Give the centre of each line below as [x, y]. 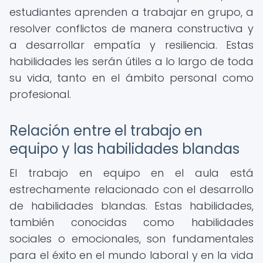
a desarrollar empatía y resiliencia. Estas [131, 45]
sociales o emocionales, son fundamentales [131, 239]
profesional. [40, 94]
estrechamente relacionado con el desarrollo [131, 189]
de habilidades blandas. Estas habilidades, [131, 206]
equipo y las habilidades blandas [124, 149]
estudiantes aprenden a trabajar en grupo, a [131, 12]
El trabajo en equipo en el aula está [131, 173]
